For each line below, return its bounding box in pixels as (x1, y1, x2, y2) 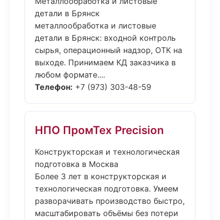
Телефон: (35, 82, 73, 92)
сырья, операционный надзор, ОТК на (35, 45, 182, 55)
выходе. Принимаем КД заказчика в (35, 57, 176, 67)
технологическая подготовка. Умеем (35, 184, 178, 193)
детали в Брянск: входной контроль (35, 33, 176, 43)
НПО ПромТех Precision (35, 123, 164, 137)
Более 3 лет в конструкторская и (35, 171, 166, 181)
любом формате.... (35, 70, 105, 80)
